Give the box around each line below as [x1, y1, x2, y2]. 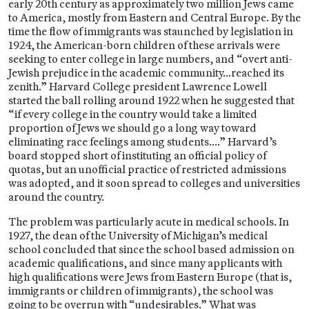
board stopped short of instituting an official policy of [8, 148, 266, 162]
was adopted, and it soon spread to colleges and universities [8, 176, 300, 190]
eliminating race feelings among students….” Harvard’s [8, 134, 277, 148]
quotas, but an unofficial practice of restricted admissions [8, 162, 286, 176]
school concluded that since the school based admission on [8, 242, 295, 256]
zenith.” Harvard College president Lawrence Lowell [8, 79, 267, 93]
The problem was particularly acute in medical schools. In [8, 215, 289, 228]
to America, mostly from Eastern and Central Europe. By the [8, 10, 301, 24]
